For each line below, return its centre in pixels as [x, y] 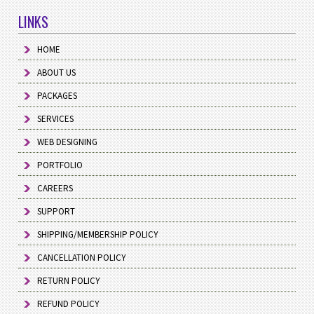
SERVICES [56, 119]
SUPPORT [56, 212]
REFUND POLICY [69, 304]
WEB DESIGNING [68, 142]
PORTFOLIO [60, 165]
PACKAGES [57, 96]
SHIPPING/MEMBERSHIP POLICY [98, 235]
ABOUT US [57, 73]
